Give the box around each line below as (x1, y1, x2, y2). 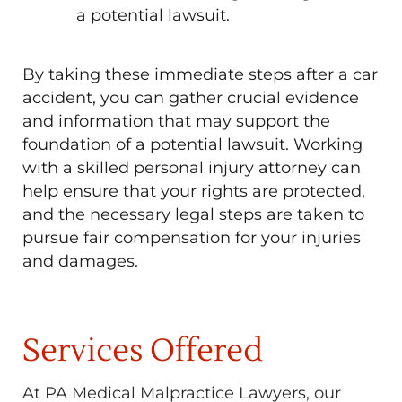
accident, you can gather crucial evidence (22, 88, 359, 108)
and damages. (22, 251, 138, 271)
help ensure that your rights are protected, (22, 181, 365, 201)
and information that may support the (22, 111, 330, 131)
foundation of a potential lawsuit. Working (22, 135, 363, 154)
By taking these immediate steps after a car (22, 65, 378, 84)
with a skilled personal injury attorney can (22, 158, 361, 178)
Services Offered (22, 330, 263, 372)
